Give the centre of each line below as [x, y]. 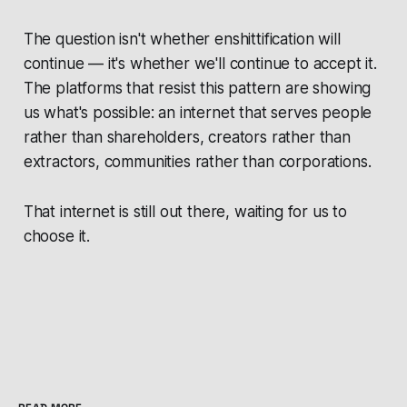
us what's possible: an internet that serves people [198, 113]
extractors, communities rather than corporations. [197, 162]
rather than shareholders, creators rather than [187, 138]
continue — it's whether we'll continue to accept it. [200, 64]
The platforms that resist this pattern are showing [197, 89]
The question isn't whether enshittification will [182, 40]
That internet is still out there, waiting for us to [185, 212]
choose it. [57, 237]
